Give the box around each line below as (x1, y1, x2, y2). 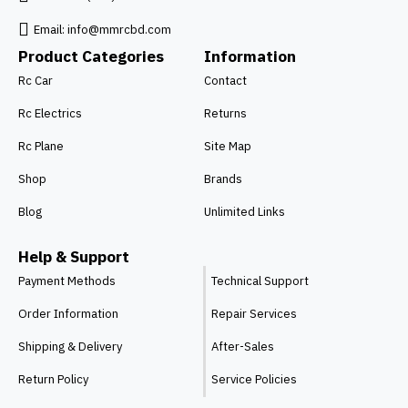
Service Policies (211, 372, 297, 388)
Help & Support (18, 247, 129, 268)
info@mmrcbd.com (67, 21, 171, 37)
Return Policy (18, 372, 88, 388)
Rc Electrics (18, 106, 82, 122)
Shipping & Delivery (18, 339, 122, 355)
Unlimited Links (204, 204, 285, 220)
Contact (204, 73, 247, 89)
